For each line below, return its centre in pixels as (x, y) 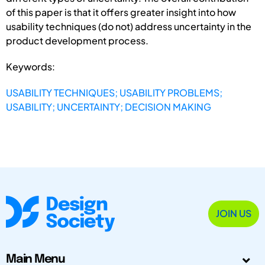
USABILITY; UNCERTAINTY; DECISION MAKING (109, 106)
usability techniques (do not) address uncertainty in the (129, 26)
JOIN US (234, 214)
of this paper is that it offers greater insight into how (121, 12)
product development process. (77, 40)
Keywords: (30, 66)
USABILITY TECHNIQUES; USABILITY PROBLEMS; (114, 92)
